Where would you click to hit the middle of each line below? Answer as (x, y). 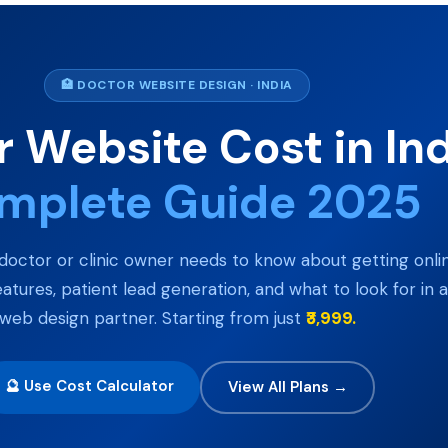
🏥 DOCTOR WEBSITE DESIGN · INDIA (177, 84)
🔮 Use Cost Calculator (89, 385)
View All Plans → (287, 387)
